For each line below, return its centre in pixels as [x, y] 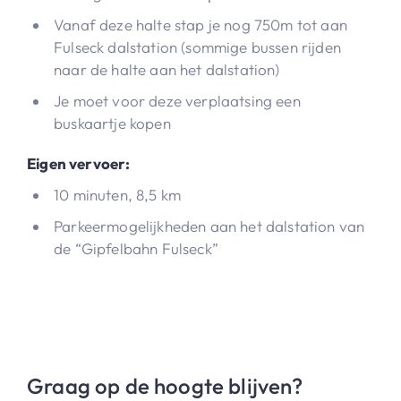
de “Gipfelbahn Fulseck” [136, 248]
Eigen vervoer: [79, 163]
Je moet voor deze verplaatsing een [177, 100]
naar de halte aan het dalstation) [167, 69]
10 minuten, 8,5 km [118, 194]
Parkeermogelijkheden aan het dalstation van [209, 226]
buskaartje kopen [112, 123]
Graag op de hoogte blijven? [165, 385]
